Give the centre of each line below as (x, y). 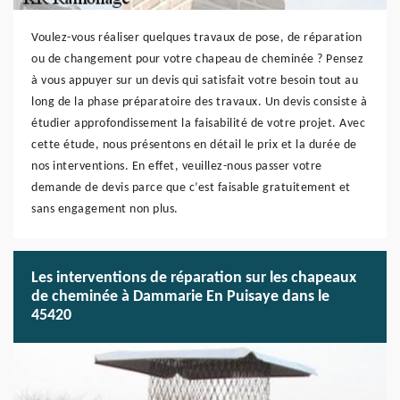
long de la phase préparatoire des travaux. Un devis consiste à (199, 102)
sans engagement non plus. (105, 209)
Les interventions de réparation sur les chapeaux (194, 278)
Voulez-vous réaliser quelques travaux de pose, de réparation (196, 38)
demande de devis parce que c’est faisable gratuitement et (191, 188)
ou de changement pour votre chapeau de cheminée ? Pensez (197, 59)
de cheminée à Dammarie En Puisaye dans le (180, 297)
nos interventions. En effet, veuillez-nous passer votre (177, 167)
